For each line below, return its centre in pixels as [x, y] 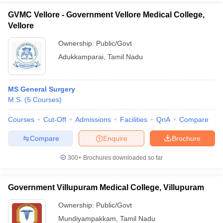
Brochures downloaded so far [122, 158]
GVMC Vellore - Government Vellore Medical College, [106, 15]
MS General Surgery [42, 89]
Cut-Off [55, 119]
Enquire [115, 138]
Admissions [93, 119]
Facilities [134, 119]
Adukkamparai [81, 57]
